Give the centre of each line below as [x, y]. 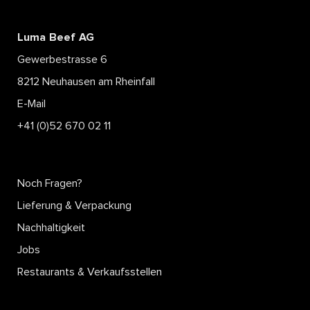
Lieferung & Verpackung [74, 205]
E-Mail [31, 103]
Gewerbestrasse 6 [62, 59]
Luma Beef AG [56, 37]
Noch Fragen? [50, 183]
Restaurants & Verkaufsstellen [90, 272]
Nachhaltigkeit [51, 227]
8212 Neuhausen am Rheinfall [86, 81]
